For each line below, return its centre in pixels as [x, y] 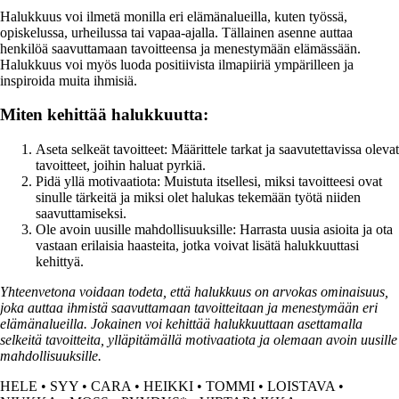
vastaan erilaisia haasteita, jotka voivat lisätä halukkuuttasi [197, 245]
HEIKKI [168, 386]
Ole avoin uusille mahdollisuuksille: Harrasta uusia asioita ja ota [214, 229]
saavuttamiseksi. [81, 213]
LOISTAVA [301, 386]
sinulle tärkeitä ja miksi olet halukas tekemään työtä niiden [198, 197]
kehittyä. [60, 261]
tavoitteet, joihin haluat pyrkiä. [121, 165]
